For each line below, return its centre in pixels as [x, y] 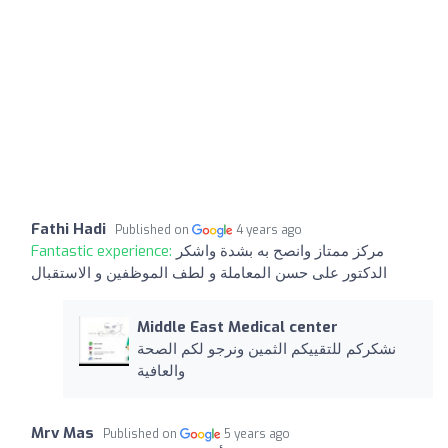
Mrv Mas [62, 432]
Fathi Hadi [68, 228]
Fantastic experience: [103, 250]
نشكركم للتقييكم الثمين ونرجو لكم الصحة [266, 348]
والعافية [160, 370]
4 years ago [269, 229]
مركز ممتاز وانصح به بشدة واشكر [280, 250]
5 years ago [257, 433]
